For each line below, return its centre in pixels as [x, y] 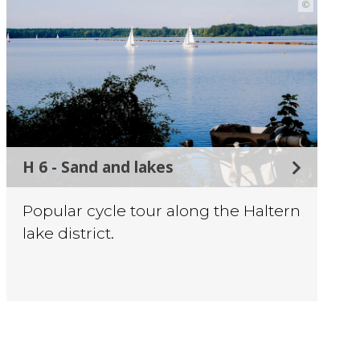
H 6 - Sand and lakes [98, 167]
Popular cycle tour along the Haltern [162, 211]
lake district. [69, 233]
